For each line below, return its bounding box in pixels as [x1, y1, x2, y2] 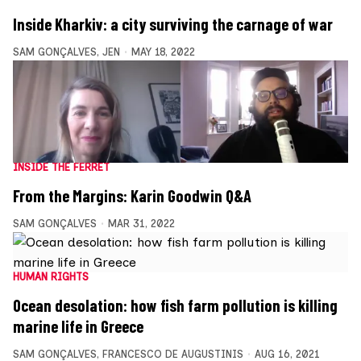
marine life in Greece [13, 317, 143, 337]
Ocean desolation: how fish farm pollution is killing [13, 296, 338, 316]
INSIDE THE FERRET [13, 161, 110, 174]
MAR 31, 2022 [107, 218, 175, 230]
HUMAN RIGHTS [13, 271, 89, 284]
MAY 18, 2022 [131, 45, 195, 58]
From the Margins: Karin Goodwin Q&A [13, 186, 251, 206]
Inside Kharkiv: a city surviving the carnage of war [13, 14, 333, 34]
